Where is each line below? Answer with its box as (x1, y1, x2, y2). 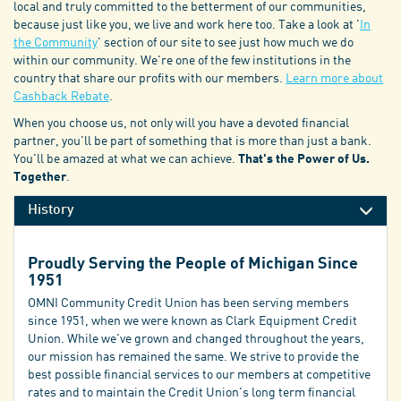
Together (13, 171, 66, 183)
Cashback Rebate (13, 90, 109, 103)
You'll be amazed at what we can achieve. (13, 153, 238, 166)
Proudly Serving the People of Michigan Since (28, 256, 358, 272)
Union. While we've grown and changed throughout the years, (28, 333, 364, 346)
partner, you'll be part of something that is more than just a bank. (13, 135, 371, 148)
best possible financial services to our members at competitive (28, 369, 371, 382)
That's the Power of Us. (238, 153, 370, 166)
